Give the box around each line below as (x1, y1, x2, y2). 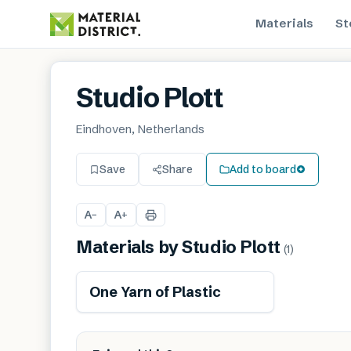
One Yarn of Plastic (89, 283, 221, 301)
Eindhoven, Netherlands (76, 121, 204, 136)
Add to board (230, 161, 296, 176)
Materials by (76, 237, 183, 258)
